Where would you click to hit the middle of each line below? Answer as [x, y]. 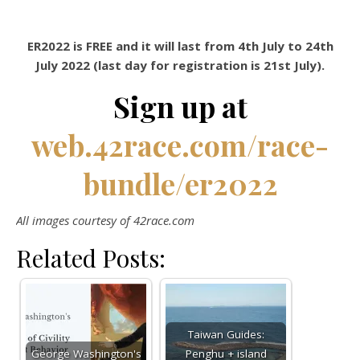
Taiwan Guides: [226, 334]
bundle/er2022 [180, 183]
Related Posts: [91, 258]
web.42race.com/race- [180, 144]
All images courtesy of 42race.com [105, 220]
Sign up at [180, 106]
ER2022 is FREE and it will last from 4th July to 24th [180, 45]
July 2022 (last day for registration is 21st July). [180, 65]
